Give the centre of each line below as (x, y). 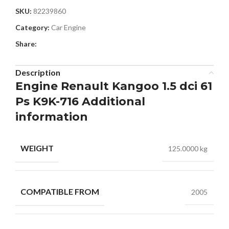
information (52, 117)
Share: (26, 44)
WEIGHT (37, 148)
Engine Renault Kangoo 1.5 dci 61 (114, 86)
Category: (32, 27)
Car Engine (68, 27)
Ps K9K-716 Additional (80, 101)
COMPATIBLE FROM (60, 191)
